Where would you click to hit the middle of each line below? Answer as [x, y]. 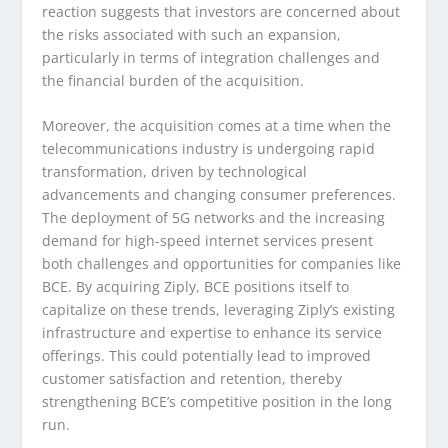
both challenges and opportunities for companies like [222, 263]
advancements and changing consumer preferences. [219, 194]
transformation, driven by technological [175, 171]
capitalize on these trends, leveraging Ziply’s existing [219, 309]
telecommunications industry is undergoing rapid [209, 148]
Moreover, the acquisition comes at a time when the [217, 125]
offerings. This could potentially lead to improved [207, 355]
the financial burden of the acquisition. [173, 80]
